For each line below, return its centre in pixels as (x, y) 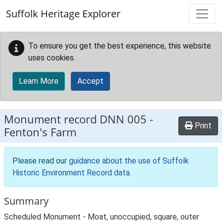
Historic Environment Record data (71, 173)
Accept (90, 81)
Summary (26, 201)
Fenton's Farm (40, 132)
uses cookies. (52, 58)
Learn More (39, 81)
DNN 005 (123, 119)
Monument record (52, 119)
